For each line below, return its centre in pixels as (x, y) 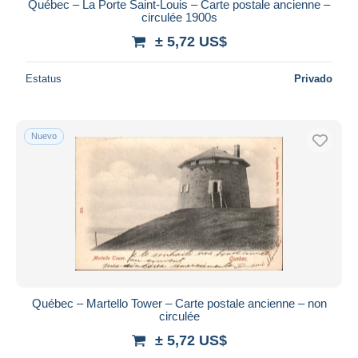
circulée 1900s (179, 17)
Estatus (44, 78)
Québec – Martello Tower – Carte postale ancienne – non (179, 303)
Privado (313, 78)
